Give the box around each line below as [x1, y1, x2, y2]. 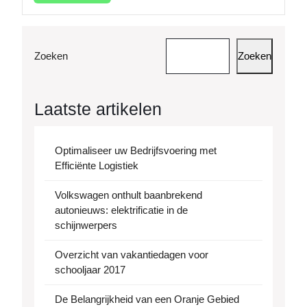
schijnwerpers [55, 219, 117, 232]
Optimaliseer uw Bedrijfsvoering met [55, 145, 217, 157]
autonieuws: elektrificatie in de [55, 204, 188, 217]
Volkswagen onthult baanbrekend [55, 189, 202, 201]
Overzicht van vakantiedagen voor [55, 249, 208, 261]
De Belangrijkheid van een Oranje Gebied [55, 293, 239, 306]
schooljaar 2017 [55, 264, 125, 276]
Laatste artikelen [34, 99, 162, 119]
